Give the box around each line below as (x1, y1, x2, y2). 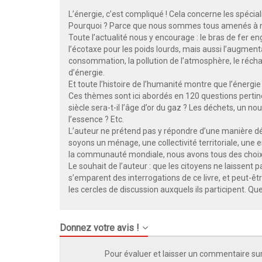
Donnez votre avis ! (60, 222, 139, 233)
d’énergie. (68, 68, 105, 77)
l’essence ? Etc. (68, 115, 124, 124)
